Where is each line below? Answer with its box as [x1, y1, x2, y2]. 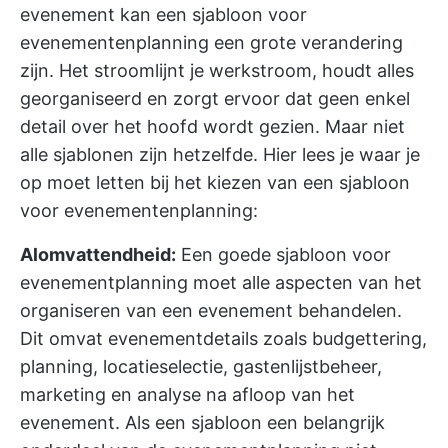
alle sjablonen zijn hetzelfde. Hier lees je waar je [20, 143, 420, 165]
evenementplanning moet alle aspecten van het [20, 271, 422, 293]
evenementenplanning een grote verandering [20, 31, 403, 53]
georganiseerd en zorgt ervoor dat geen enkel [20, 87, 410, 109]
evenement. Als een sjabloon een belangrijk [20, 411, 385, 433]
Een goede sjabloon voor [176, 243, 391, 265]
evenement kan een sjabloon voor [20, 3, 307, 25]
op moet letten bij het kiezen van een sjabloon [20, 171, 410, 193]
